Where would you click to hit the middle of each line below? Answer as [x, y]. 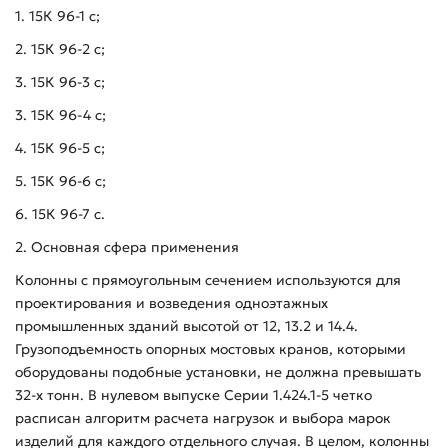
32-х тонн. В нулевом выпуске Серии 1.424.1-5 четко [193, 395]
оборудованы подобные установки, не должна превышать [218, 372]
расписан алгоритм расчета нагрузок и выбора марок [203, 418]
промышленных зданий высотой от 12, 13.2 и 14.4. [186, 326]
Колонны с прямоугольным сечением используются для [208, 280]
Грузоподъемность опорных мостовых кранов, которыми [210, 349]
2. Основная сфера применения [127, 247]
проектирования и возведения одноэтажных [171, 303]
